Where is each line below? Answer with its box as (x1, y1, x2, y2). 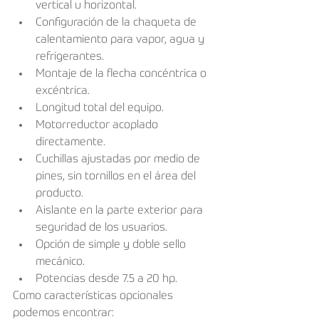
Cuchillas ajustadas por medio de (36, 154, 203, 166)
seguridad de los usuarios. (36, 222, 173, 234)
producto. (36, 188, 89, 200)
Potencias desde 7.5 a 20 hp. (36, 273, 180, 286)
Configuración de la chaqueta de (36, 17, 199, 29)
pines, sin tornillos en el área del (36, 171, 199, 183)
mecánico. (36, 256, 93, 268)
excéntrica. (36, 85, 95, 98)
